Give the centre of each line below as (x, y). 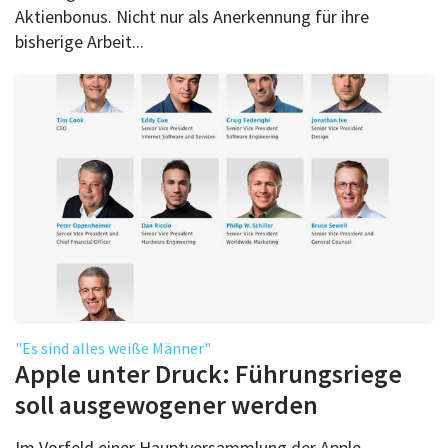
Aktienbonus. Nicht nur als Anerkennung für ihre (192, 16)
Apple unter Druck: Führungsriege (208, 373)
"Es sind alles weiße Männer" (113, 347)
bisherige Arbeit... (79, 41)
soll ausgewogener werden (166, 404)
